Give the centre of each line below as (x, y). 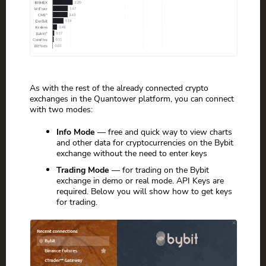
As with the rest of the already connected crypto (119, 88)
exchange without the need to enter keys (132, 153)
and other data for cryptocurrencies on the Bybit (145, 143)
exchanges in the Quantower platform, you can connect (132, 99)
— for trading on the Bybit (159, 170)
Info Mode (76, 132)
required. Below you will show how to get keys (144, 191)
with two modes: (61, 110)
